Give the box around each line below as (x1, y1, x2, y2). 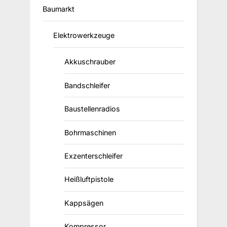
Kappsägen (64, 198, 103, 207)
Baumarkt (43, 5, 74, 14)
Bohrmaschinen (64, 128, 116, 137)
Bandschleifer (64, 81, 110, 90)
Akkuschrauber (64, 57, 116, 66)
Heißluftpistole (64, 175, 113, 184)
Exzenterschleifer (64, 151, 123, 160)
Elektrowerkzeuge (53, 31, 115, 40)
